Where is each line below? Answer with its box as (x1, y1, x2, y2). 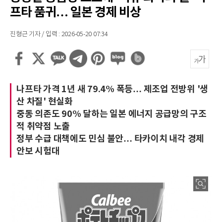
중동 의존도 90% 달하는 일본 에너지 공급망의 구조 (16, 109, 207, 119)
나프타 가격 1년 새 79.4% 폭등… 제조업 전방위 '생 (16, 84, 208, 95)
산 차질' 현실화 (16, 96, 73, 107)
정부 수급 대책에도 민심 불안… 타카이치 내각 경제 (16, 133, 204, 144)
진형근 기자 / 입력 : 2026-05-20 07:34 (10, 31, 108, 38)
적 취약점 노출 (16, 121, 70, 132)
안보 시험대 (16, 146, 60, 157)
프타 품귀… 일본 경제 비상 (10, 5, 141, 20)
